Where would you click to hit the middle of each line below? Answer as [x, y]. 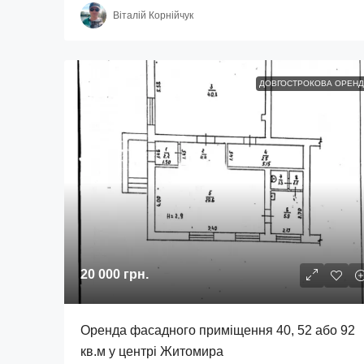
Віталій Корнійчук [153, 15]
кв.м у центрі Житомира [152, 351]
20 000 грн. [115, 274]
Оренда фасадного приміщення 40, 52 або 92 [218, 330]
